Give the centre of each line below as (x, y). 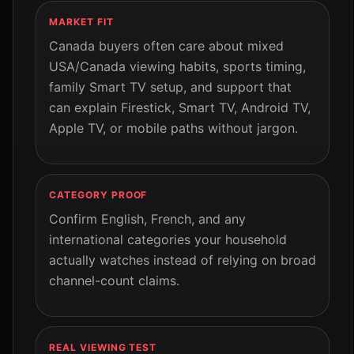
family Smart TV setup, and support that (170, 87)
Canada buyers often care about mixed (166, 46)
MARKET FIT (81, 22)
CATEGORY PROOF (98, 195)
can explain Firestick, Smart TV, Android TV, (180, 107)
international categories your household (168, 239)
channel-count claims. (114, 281)
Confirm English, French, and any (147, 219)
